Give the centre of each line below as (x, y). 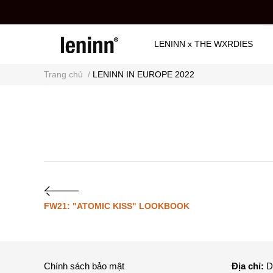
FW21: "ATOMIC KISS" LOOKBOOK (117, 206)
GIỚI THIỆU (238, 82)
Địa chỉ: (247, 266)
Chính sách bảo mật (84, 266)
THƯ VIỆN (175, 82)
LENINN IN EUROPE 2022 (144, 74)
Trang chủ (63, 74)
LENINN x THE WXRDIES (204, 44)
